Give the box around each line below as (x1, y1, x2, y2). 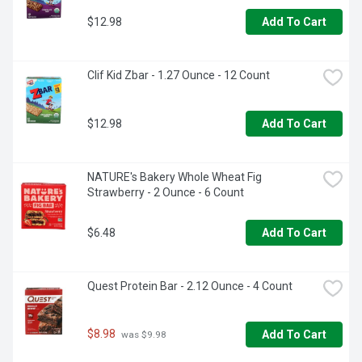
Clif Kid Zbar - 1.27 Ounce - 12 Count (87, 69, 270, 82)
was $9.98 (119, 329, 166, 341)
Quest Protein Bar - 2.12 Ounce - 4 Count (87, 280, 293, 293)
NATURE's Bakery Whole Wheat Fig (87, 170, 262, 184)
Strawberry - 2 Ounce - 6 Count (87, 186, 244, 200)
